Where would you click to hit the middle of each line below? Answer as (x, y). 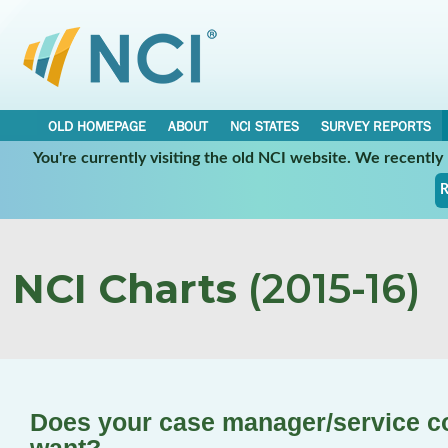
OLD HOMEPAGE (97, 126)
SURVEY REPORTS (376, 126)
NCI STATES (264, 126)
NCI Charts (125, 288)
